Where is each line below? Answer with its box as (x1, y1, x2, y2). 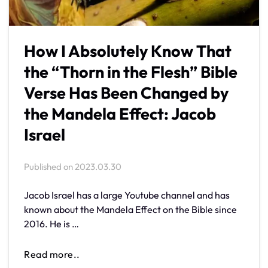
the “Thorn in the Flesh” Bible (24, 61, 237, 82)
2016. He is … (24, 217, 79, 230)
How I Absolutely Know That (24, 40, 232, 61)
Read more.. (24, 248, 80, 260)
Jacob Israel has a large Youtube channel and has (24, 188, 230, 201)
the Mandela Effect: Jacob (24, 103, 216, 124)
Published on (24, 160, 75, 172)
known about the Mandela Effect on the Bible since (24, 203, 237, 215)
